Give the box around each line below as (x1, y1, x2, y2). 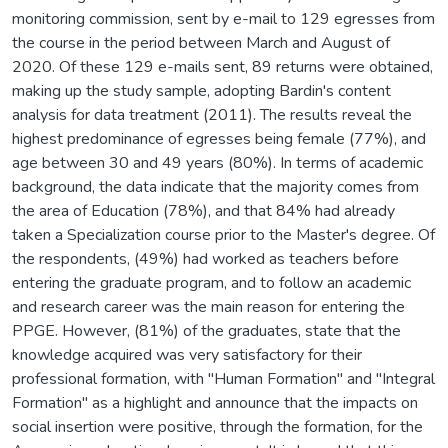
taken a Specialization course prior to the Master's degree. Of (12, 223, 435, 246)
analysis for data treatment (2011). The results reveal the (12, 103, 412, 126)
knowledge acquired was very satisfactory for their (12, 343, 362, 366)
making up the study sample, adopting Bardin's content (12, 79, 391, 102)
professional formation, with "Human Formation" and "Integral (12, 367, 435, 390)
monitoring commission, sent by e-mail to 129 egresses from (12, 7, 435, 30)
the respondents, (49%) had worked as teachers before (12, 247, 399, 270)
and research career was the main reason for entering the (12, 295, 405, 318)
